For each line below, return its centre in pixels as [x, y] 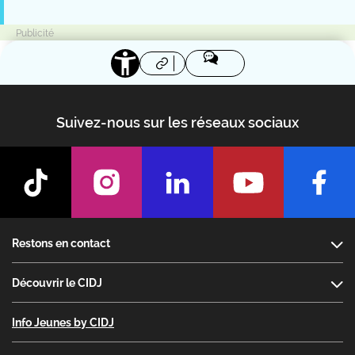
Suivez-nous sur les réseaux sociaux [177, 123]
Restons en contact [61, 243]
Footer [33, 229]
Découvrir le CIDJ [57, 282]
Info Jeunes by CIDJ [63, 322]
